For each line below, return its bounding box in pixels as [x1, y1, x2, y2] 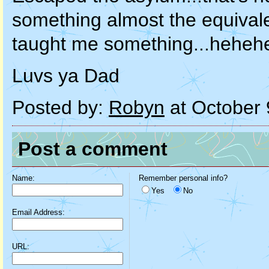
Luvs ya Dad [12, 65, 119, 86]
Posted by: [12, 97, 109, 118]
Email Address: [12, 208, 65, 217]
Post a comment [18, 138, 168, 160]
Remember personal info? [139, 174, 228, 183]
